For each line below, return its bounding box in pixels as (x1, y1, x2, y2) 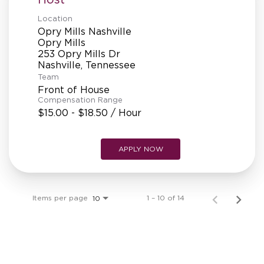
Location (38, 14, 72, 23)
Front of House (38, 84, 110, 95)
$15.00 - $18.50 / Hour (38, 107, 141, 118)
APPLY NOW (118, 144, 163, 153)
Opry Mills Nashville (38, 25, 131, 37)
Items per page (32, 193, 88, 202)
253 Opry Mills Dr (38, 48, 120, 59)
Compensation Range (38, 95, 123, 104)
